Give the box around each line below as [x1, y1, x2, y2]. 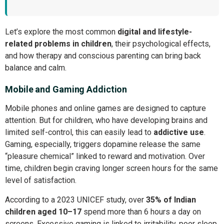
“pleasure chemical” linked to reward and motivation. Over [5, 151, 205, 161]
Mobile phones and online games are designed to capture [5, 103, 206, 113]
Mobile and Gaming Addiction [5, 84, 127, 95]
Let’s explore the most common [5, 27, 117, 37]
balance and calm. [5, 63, 66, 73]
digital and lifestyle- [117, 27, 192, 37]
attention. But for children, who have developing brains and [5, 115, 207, 125]
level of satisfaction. [5, 175, 76, 185]
